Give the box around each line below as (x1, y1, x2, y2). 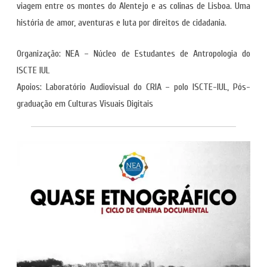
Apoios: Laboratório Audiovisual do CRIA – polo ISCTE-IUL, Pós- (17, 82, 250, 92)
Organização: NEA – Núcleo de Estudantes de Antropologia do (17, 48, 250, 59)
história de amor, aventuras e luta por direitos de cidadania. (17, 17, 226, 28)
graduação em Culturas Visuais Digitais (17, 98, 153, 109)
